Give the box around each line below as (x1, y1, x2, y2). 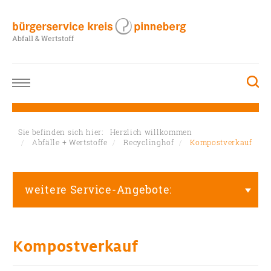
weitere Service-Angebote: (25, 182, 172, 197)
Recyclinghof (123, 137, 174, 147)
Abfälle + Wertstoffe (32, 137, 108, 147)
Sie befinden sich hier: (18, 127, 110, 137)
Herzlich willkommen (109, 127, 192, 137)
